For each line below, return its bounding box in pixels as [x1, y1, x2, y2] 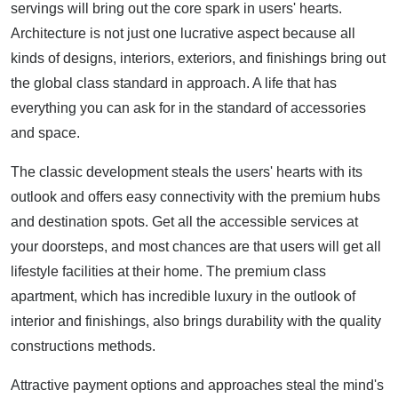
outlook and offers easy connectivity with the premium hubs [11, 189, 380, 205]
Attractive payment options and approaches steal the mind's [11, 378, 384, 394]
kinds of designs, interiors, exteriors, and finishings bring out [11, 51, 386, 67]
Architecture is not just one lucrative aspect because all [11, 26, 355, 42]
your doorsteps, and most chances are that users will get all [11, 239, 381, 255]
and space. [11, 125, 80, 141]
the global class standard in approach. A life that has [11, 76, 337, 92]
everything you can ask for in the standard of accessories [11, 100, 366, 116]
